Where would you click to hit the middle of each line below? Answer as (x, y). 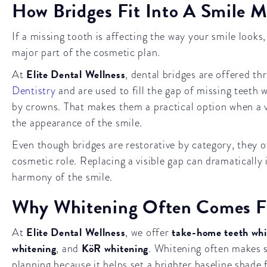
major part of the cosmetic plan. (86, 52)
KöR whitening (115, 248)
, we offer (149, 232)
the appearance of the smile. (77, 122)
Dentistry (34, 90)
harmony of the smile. (63, 177)
